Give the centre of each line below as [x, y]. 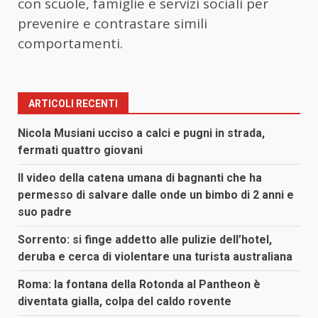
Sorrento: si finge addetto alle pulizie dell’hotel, [145, 240]
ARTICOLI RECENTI [73, 104]
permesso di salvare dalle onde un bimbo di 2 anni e [156, 195]
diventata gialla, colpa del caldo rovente [125, 302]
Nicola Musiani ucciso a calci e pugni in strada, [141, 133]
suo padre [45, 212]
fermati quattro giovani [80, 150]
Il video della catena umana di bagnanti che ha [140, 178]
